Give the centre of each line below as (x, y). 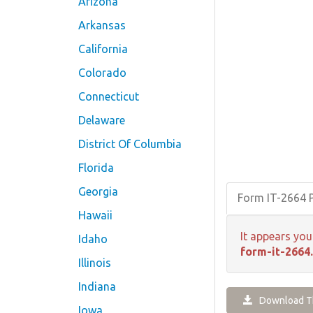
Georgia (98, 191)
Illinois (95, 263)
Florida (96, 168)
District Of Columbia (130, 144)
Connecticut (109, 96)
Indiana (97, 286)
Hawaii (95, 215)
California (103, 49)
